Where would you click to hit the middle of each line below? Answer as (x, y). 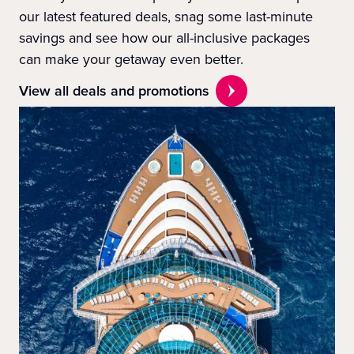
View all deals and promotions (114, 91)
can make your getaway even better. (131, 60)
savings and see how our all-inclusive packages (164, 38)
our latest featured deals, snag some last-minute (166, 17)
